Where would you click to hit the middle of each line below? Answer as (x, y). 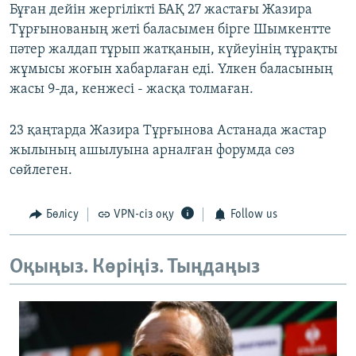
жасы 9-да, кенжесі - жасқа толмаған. (132, 90)
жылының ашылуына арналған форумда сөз (152, 151)
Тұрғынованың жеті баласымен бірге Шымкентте (170, 30)
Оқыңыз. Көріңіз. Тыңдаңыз (135, 267)
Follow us (253, 215)
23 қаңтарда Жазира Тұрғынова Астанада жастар (168, 131)
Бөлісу (62, 215)
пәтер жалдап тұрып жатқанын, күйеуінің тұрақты (174, 50)
